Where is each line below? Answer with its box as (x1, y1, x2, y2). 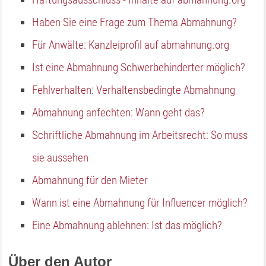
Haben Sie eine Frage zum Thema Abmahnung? (32, 15, 237, 29)
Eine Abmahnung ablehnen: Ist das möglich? (32, 218, 223, 232)
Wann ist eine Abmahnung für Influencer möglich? (32, 196, 248, 210)
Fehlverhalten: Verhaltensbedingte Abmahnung (32, 83, 236, 97)
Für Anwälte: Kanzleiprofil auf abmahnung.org (32, 38, 230, 52)
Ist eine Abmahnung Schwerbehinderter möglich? (32, 61, 246, 74)
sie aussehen (32, 151, 89, 164)
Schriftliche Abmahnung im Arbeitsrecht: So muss (32, 128, 248, 142)
